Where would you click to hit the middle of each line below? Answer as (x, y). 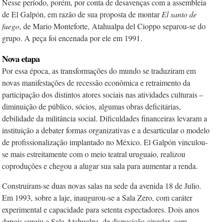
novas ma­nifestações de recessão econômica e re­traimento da (96, 83)
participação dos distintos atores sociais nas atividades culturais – (103, 94)
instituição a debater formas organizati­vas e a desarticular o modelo (106, 130)
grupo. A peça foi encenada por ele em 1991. (72, 38)
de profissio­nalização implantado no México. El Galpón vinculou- (105, 142)
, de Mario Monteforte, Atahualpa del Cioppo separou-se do (112, 26)
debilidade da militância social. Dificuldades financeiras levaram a (105, 118)
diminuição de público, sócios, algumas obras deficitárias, (91, 106)
